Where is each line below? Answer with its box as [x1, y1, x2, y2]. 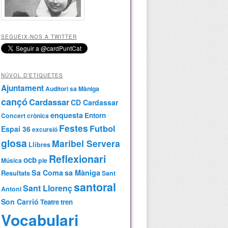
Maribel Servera [51, 137, 120, 150]
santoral [73, 179, 116, 195]
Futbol [89, 122, 116, 135]
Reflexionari [48, 152, 106, 166]
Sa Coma [31, 167, 63, 178]
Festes [59, 122, 88, 135]
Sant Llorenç [22, 182, 72, 194]
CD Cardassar [70, 97, 118, 108]
